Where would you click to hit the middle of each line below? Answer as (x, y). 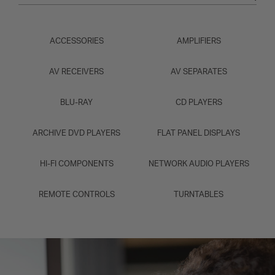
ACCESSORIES (76, 41)
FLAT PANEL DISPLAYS (199, 134)
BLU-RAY (76, 103)
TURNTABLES (199, 195)
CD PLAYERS (199, 103)
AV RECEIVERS (76, 72)
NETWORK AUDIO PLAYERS (199, 164)
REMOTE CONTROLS (76, 195)
